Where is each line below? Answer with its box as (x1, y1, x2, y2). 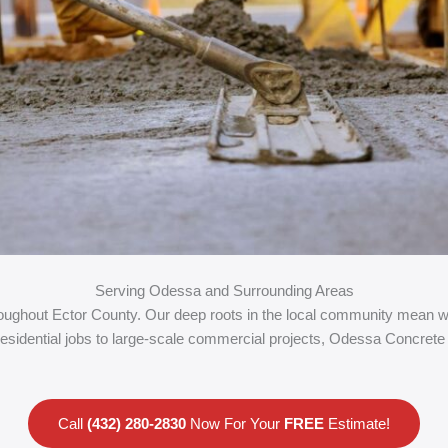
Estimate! (324, 415, 390, 432)
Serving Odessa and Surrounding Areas (94, 282, 354, 299)
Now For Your (186, 415, 284, 432)
